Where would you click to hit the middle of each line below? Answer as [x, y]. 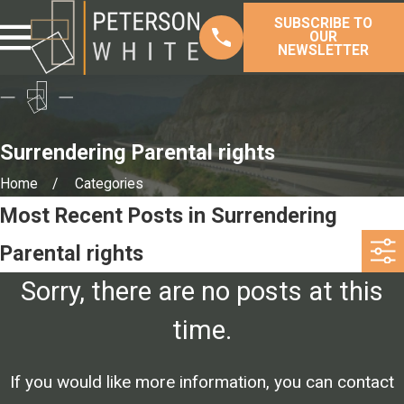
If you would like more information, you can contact [202, 381]
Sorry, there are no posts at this [202, 291]
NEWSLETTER [324, 50]
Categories [110, 184]
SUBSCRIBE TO [324, 23]
